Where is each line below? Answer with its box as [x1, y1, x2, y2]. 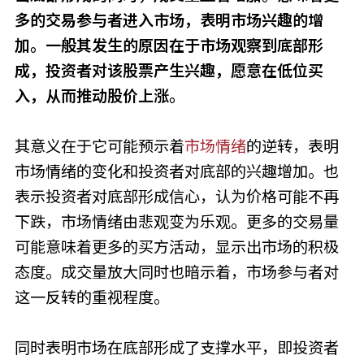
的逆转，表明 [245, 136, 339, 157]
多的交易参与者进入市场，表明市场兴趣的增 [14, 11, 323, 31]
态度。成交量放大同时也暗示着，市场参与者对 [14, 262, 339, 283]
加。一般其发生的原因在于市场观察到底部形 [14, 36, 323, 56]
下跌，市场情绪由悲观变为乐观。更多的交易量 [14, 212, 339, 232]
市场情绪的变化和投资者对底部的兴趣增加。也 [14, 162, 339, 182]
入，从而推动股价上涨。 [14, 86, 184, 106]
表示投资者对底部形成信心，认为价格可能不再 [14, 187, 339, 207]
